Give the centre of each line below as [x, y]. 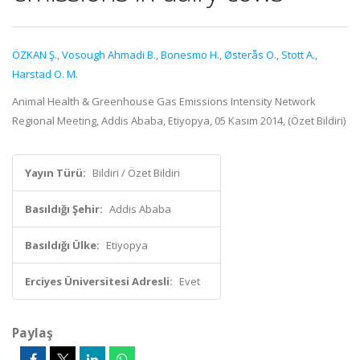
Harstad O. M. [45, 74]
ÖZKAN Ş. [35, 55]
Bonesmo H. [190, 55]
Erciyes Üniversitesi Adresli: [99, 281]
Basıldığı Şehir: [64, 209]
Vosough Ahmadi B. [109, 55]
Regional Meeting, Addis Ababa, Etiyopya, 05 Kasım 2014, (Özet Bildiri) [179, 121]
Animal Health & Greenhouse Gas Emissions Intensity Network [164, 101]
